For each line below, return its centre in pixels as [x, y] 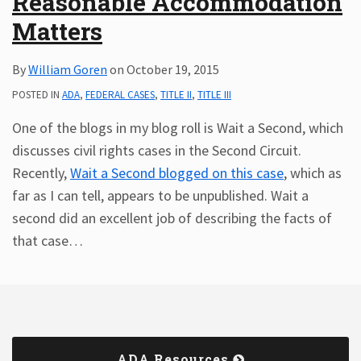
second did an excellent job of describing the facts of [172, 218]
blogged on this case [221, 173]
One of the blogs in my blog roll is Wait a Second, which [178, 128]
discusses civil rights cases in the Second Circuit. [157, 150]
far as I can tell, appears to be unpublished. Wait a [160, 195]
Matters [57, 31]
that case [40, 241]
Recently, [41, 173]
